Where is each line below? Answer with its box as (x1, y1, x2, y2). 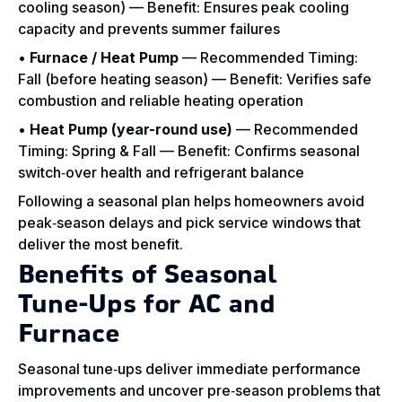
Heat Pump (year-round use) (30, 120, 232, 139)
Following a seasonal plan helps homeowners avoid (18, 192, 364, 211)
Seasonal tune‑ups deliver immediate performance (18, 360, 361, 379)
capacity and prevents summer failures (18, 20, 280, 39)
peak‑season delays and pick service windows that (18, 214, 361, 232)
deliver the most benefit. (18, 235, 183, 254)
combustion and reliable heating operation (18, 92, 303, 110)
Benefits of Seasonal (18, 264, 277, 290)
